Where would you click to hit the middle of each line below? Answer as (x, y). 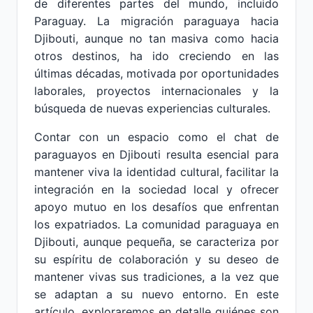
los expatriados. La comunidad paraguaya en (156, 224)
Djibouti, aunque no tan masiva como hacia (156, 38)
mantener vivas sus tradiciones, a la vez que (156, 277)
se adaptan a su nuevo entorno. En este (156, 294)
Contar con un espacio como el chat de (156, 137)
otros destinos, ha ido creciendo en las (156, 56)
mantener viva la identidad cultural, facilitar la (156, 172)
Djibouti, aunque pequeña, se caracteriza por (156, 242)
